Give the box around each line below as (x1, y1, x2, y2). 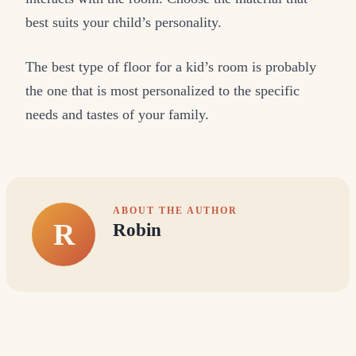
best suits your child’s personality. (25, 14, 222, 31)
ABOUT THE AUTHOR (113, 204, 238, 216)
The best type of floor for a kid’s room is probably (25, 58, 316, 75)
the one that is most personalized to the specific (25, 82, 300, 99)
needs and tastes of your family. (25, 106, 209, 122)
